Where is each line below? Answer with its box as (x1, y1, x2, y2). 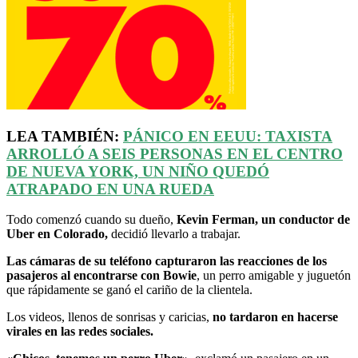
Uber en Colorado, (6, 227, 108, 241)
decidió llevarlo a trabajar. (108, 227, 244, 241)
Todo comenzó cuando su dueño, (6, 213, 177, 227)
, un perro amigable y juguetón (197, 268, 351, 283)
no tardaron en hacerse (213, 310, 338, 324)
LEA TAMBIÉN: (6, 127, 123, 145)
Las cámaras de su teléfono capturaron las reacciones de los (6, 254, 327, 268)
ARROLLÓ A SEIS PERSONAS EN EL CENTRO (6, 145, 343, 162)
